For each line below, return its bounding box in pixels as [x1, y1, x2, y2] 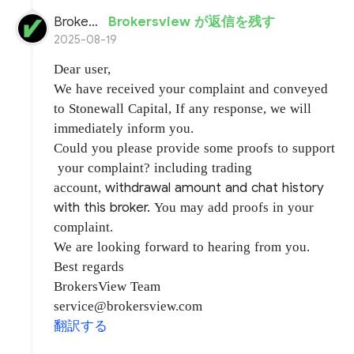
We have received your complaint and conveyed [54, 81, 329, 97]
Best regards [54, 259, 125, 275]
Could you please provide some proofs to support [54, 141, 336, 156]
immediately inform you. [54, 121, 194, 137]
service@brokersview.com [54, 299, 203, 314]
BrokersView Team [54, 279, 161, 295]
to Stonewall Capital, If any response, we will [54, 101, 312, 117]
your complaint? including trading [54, 160, 253, 176]
